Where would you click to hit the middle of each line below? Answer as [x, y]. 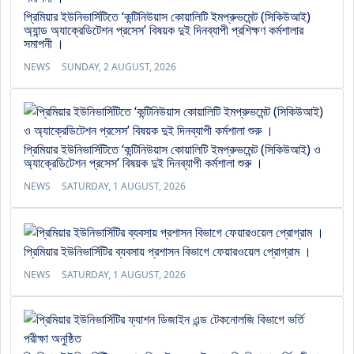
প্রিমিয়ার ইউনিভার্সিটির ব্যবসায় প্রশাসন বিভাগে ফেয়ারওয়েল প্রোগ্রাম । [168, 251]
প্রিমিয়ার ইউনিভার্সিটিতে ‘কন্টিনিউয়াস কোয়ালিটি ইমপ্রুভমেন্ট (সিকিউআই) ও [172, 149]
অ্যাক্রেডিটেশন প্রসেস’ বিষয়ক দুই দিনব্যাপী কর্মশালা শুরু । [143, 163]
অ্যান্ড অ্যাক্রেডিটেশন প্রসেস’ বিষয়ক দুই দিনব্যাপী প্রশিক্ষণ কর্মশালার [164, 30]
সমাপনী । [44, 43]
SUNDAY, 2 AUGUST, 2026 [119, 67]
